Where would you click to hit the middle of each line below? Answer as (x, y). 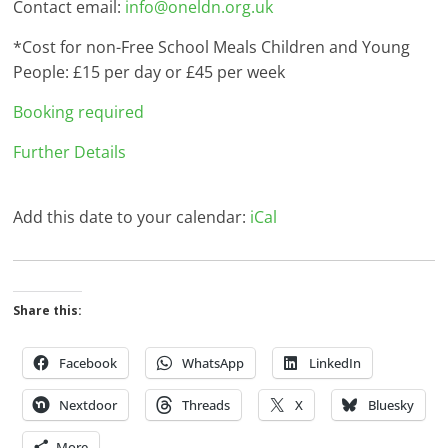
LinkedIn (335, 363)
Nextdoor (88, 405)
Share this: (48, 311)
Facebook (88, 363)
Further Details (70, 152)
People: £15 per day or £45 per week (149, 72)
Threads (206, 405)
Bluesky (391, 405)
